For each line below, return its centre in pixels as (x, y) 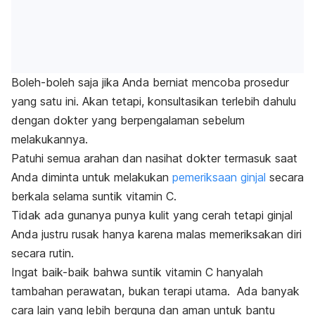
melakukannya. (50, 139)
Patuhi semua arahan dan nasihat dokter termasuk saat (154, 158)
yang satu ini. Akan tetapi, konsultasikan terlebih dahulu (154, 101)
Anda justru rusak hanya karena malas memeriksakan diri (156, 234)
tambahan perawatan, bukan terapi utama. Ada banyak (155, 291)
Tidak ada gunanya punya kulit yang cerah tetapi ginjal (152, 215)
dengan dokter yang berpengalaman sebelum (128, 120)
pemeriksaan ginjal (221, 177)
